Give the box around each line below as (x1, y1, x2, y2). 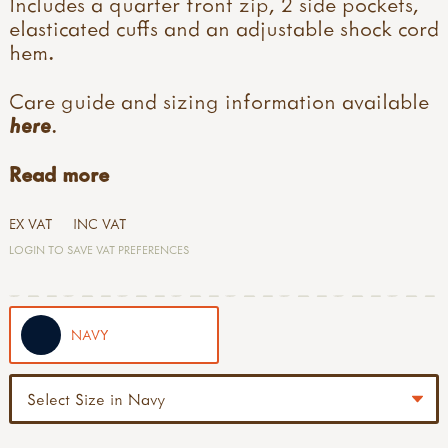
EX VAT (9, 214, 53, 233)
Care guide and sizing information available (9, 87, 429, 116)
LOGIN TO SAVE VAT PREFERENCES (9, 241, 189, 257)
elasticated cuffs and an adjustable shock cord (9, 14, 439, 43)
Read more (9, 159, 109, 188)
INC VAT (73, 214, 127, 233)
